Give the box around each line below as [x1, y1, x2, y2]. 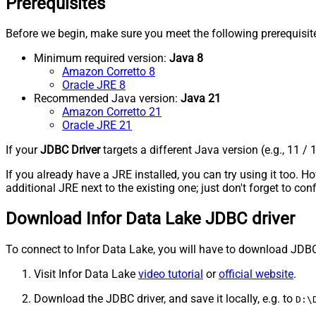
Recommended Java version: [34, 92, 181, 106]
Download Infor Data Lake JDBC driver [6, 209, 295, 229]
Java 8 [169, 51, 203, 66]
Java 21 [181, 92, 221, 106]
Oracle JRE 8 [62, 78, 126, 92]
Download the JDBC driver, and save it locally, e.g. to [34, 292, 296, 306]
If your [6, 143, 40, 157]
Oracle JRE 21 [62, 119, 132, 133]
